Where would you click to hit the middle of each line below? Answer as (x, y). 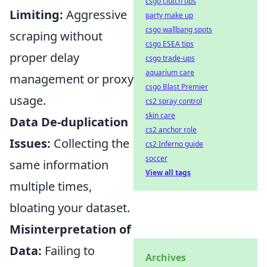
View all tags (168, 173)
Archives (166, 257)
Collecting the (90, 143)
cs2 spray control (174, 101)
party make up (169, 15)
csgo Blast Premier (177, 87)
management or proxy (72, 79)
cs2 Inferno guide (174, 144)
